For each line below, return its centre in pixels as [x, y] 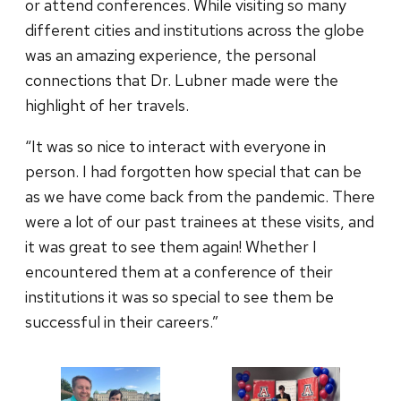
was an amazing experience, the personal [171, 55]
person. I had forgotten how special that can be [193, 171]
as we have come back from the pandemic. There [200, 196]
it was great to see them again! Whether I [171, 246]
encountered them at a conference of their [179, 271]
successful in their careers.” [124, 321]
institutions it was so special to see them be [179, 296]
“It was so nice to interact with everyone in [175, 146]
